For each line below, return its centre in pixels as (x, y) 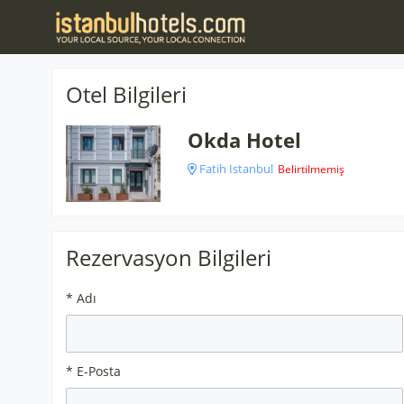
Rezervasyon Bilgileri (169, 257)
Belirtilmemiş (311, 169)
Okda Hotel (244, 140)
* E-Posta (93, 371)
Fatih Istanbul (234, 169)
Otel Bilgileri (126, 94)
